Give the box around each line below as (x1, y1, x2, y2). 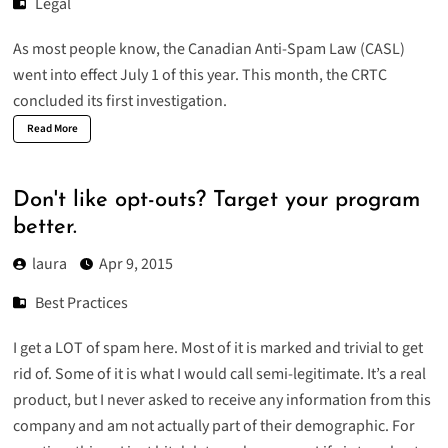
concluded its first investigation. (12, 89, 227, 112)
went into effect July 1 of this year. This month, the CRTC (12, 63, 387, 86)
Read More (26, 120, 78, 136)
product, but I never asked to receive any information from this (12, 388, 431, 411)
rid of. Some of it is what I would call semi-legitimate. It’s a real (12, 362, 426, 385)
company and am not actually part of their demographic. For (12, 414, 415, 437)
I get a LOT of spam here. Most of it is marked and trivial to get (12, 336, 423, 359)
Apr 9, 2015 (98, 252, 173, 275)
